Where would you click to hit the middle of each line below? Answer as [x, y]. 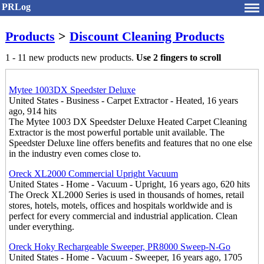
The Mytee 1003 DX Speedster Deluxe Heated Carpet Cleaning [128, 122]
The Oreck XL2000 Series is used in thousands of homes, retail [126, 195]
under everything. [42, 227]
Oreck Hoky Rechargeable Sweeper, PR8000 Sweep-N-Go [120, 247]
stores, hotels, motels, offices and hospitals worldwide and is [121, 206]
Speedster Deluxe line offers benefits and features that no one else [131, 143]
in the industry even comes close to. [75, 154]
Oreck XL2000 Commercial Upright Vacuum [93, 174]
